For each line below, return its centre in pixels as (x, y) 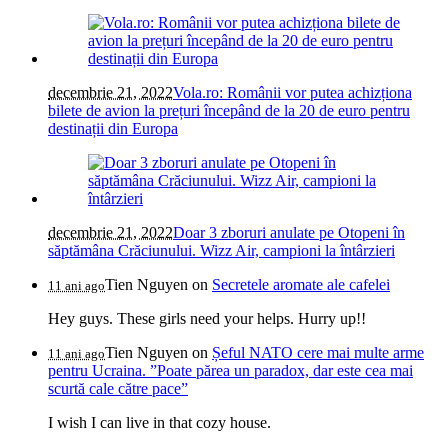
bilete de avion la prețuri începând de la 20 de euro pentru (229, 111)
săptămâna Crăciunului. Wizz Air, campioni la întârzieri (221, 251)
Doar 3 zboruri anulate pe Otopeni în (289, 233)
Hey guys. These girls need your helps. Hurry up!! (207, 319)
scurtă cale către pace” (118, 389)
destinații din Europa (113, 129)
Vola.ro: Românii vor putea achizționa (292, 93)
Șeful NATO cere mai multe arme (318, 353)
